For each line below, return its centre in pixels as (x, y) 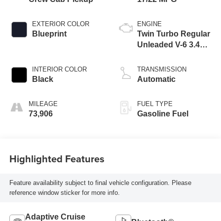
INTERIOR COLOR (59, 69)
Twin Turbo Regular (174, 34)
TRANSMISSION (162, 69)
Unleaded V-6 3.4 (168, 44)
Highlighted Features (57, 159)
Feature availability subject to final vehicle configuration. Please (100, 183)
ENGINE (149, 24)
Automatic (156, 79)
